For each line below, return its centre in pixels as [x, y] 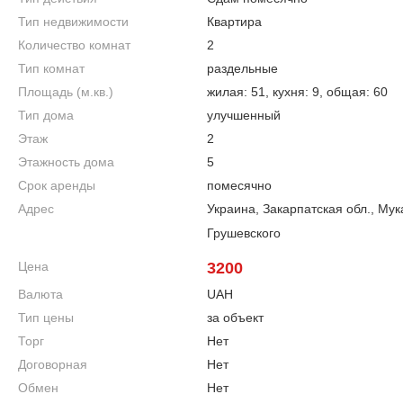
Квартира [234, 22]
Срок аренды [56, 185]
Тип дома [45, 115]
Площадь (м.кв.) [65, 92]
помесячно [239, 185]
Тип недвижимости [73, 22]
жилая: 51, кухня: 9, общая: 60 [297, 92]
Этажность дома [66, 162]
